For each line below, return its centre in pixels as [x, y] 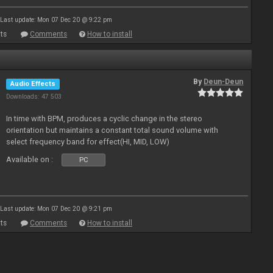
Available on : [30, 159]
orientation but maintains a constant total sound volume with [112, 130]
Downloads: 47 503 [34, 97]
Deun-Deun [224, 82]
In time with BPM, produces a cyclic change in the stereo [105, 119]
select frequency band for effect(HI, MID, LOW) [88, 142]
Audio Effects [33, 84]
